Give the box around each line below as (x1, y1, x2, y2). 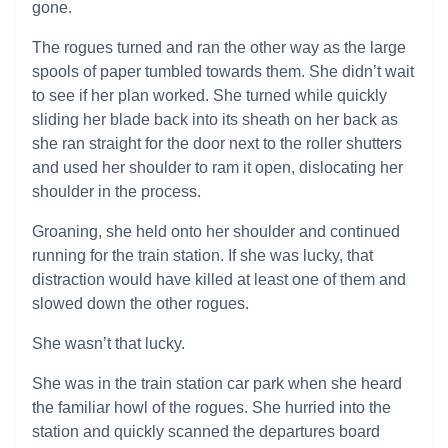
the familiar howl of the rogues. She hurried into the (32, 399, 391, 416)
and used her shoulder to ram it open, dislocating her (32, 159, 403, 176)
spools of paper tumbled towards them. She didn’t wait (32, 63, 414, 80)
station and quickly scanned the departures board (32, 423, 380, 440)
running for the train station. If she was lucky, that (32, 247, 373, 264)
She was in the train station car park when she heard (32, 375, 402, 392)
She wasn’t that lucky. (32, 335, 185, 352)
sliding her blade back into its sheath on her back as (32, 111, 398, 128)
